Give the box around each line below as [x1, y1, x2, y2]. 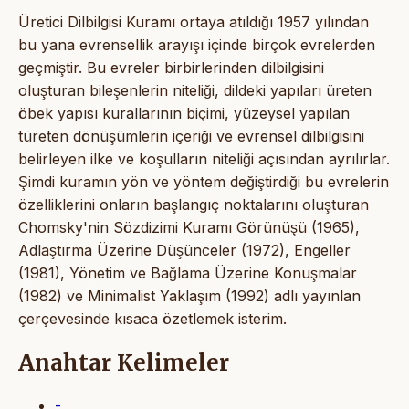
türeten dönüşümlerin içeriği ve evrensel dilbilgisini [18, 126, 364, 145]
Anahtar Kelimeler [18, 348, 229, 377]
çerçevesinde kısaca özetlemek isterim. [18, 309, 287, 328]
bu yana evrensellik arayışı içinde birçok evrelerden [18, 35, 375, 54]
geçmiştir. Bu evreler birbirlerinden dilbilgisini [18, 58, 324, 77]
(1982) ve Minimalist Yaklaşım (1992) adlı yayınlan [18, 286, 361, 305]
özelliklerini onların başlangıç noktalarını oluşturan [18, 194, 369, 214]
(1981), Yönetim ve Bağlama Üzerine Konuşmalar [18, 263, 357, 282]
